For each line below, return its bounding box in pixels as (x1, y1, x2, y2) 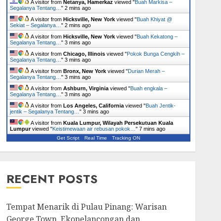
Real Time (84, 135, 107, 141)
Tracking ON (111, 135, 140, 141)
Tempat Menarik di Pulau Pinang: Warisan (6, 201, 167, 212)
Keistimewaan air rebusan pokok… (52, 126, 136, 132)
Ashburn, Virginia (63, 85, 109, 91)
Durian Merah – (127, 68, 165, 74)
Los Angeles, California (63, 103, 124, 109)
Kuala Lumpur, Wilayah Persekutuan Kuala (63, 120, 173, 126)
